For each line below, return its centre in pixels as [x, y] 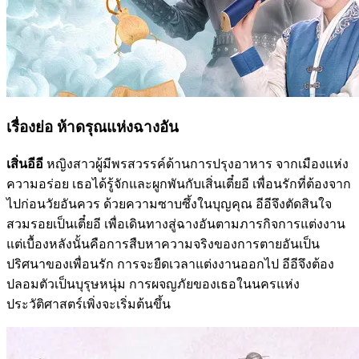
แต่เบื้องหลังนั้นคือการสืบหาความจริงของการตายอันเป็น [163, 244]
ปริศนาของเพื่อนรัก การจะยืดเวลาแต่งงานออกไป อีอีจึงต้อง [170, 264]
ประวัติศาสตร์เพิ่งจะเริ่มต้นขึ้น [89, 304]
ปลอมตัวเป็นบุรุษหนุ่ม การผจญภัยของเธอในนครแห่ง [153, 284]
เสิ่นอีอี [25, 163]
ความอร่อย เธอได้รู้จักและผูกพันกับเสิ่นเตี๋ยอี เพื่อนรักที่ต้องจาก [179, 184]
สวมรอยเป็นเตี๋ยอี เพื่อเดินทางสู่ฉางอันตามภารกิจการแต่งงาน [176, 224]
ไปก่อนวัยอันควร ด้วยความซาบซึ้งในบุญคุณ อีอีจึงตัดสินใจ [169, 204]
